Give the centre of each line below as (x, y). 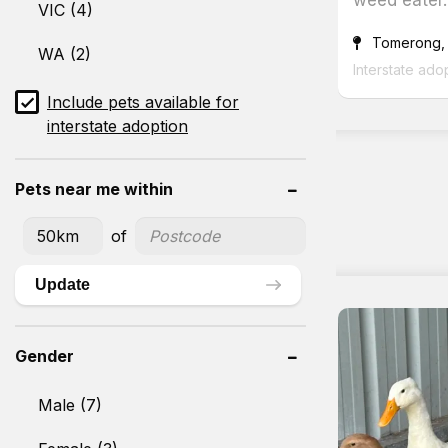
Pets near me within (94, 188)
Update (62, 284)
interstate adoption (117, 125)
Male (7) (70, 404)
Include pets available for (143, 101)
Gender (44, 355)
